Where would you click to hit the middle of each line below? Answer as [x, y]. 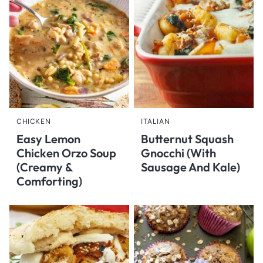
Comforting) [49, 181]
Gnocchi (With [178, 153]
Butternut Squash [187, 139]
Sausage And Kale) [190, 167]
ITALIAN [156, 121]
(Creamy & [45, 167]
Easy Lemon [48, 139]
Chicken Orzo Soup [66, 153]
